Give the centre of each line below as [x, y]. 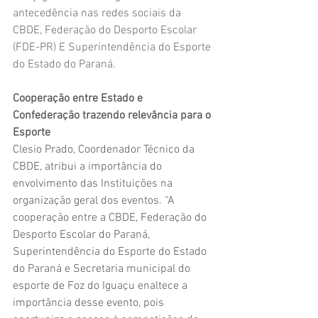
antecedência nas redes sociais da [98, 13]
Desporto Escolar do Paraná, [83, 235]
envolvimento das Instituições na [94, 183]
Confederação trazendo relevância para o [113, 115]
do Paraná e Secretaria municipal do [103, 269]
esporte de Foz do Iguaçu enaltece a [102, 286]
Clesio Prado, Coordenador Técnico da [105, 149]
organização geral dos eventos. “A [95, 201]
